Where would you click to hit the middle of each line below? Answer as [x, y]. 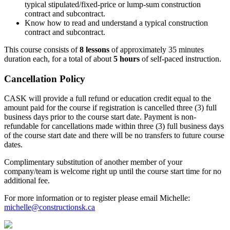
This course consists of [42, 49]
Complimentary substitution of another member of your [93, 162]
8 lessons [94, 49]
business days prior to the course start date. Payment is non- [100, 117]
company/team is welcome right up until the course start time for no [113, 171]
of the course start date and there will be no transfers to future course [114, 136]
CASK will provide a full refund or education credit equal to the [108, 99]
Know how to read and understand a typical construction [116, 23]
